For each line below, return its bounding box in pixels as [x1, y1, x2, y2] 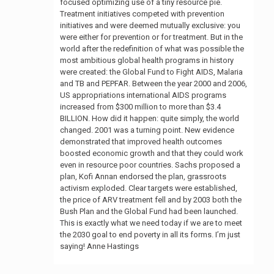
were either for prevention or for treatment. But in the [60, 32, 243, 42]
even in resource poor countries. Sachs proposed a [60, 160, 240, 169]
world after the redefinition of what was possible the [60, 43, 244, 53]
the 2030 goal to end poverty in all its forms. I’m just [60, 229, 240, 239]
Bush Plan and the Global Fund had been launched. [60, 206, 238, 216]
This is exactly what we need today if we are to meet [60, 218, 242, 228]
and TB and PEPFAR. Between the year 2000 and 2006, [60, 78, 247, 88]
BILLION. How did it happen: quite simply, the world [60, 113, 239, 123]
